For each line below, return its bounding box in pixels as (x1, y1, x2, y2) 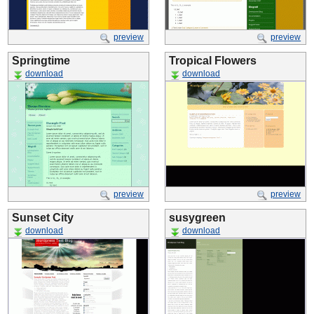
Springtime (12, 55, 70, 67)
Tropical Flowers (169, 55, 257, 67)
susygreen (169, 212, 226, 224)
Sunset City (12, 212, 74, 224)
